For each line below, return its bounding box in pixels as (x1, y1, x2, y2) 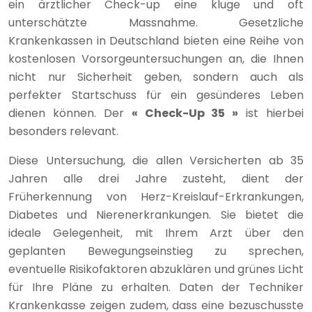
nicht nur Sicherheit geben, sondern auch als (8, 69, 304, 86)
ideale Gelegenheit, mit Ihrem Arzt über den (8, 225, 304, 242)
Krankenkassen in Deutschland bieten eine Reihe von (8, 33, 304, 49)
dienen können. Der (8, 105, 132, 122)
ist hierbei (238, 105, 304, 122)
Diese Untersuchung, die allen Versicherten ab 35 (8, 153, 304, 169)
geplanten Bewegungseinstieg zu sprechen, (8, 243, 304, 260)
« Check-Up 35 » (131, 105, 239, 122)
